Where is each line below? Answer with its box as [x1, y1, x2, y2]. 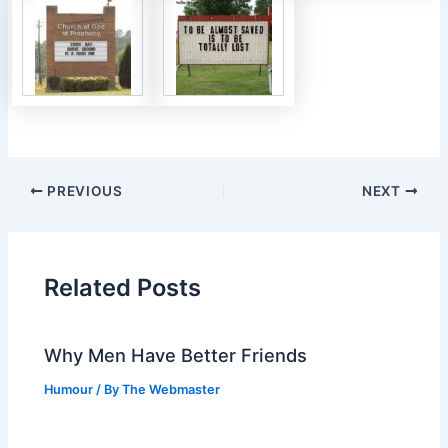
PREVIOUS [43, 183, 123, 200]
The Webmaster [122, 382, 221, 398]
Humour [44, 382, 94, 398]
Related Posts [44, 272, 202, 302]
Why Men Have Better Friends [44, 344, 308, 367]
